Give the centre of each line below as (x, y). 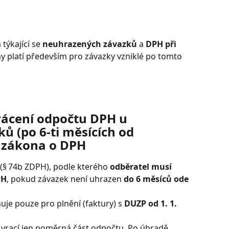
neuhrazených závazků (90, 44)
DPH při (162, 44)
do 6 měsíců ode (157, 179)
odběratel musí (142, 167)
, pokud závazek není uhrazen (65, 179)
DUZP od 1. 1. (152, 204)
